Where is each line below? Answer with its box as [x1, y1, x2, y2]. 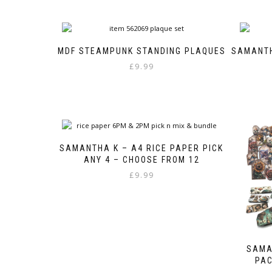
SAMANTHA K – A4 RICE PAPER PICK [59, 143, 224, 154]
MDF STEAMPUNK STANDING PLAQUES [57, 46, 226, 56]
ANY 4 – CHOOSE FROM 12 [83, 155, 200, 165]
